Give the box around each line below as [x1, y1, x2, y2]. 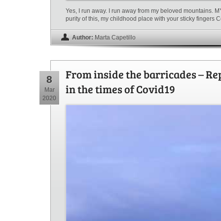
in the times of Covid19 [66, 81, 175, 96]
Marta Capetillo [95, 34, 136, 41]
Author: [72, 34, 93, 41]
